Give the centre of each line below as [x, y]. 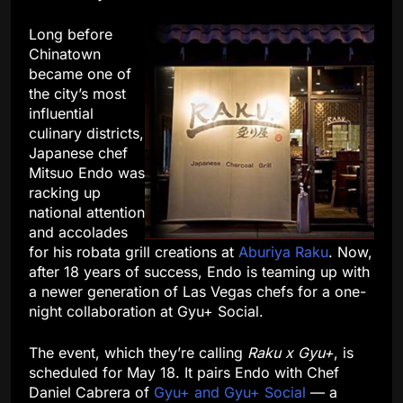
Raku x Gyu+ [291, 353]
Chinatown [65, 54]
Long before [71, 35]
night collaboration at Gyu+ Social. [146, 312]
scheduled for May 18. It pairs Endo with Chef [184, 373]
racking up [65, 193]
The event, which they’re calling [138, 353]
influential [61, 114]
